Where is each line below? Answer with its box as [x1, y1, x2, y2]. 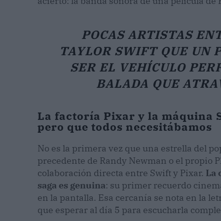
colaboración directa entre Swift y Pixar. [37, 167, 206, 179]
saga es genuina [37, 180, 106, 191]
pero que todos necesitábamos [37, 119, 212, 134]
